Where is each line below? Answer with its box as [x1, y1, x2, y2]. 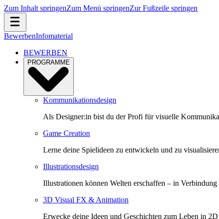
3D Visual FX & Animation [43, 195, 129, 204]
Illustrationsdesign [43, 162, 99, 171]
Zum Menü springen [66, 4, 130, 12]
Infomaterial [36, 32, 73, 40]
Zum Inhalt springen [4, 4, 66, 12]
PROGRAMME [27, 59, 70, 66]
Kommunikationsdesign [43, 95, 116, 104]
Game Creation [43, 129, 90, 137]
